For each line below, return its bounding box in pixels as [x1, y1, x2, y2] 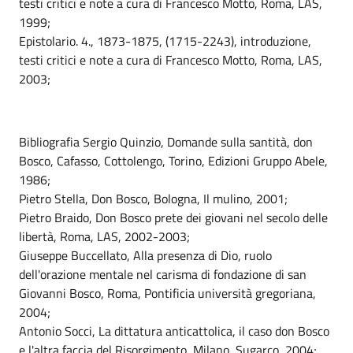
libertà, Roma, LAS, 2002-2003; [19, 227, 190, 246]
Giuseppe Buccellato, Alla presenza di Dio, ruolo [19, 246, 272, 265]
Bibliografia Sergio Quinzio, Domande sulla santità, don [19, 132, 313, 151]
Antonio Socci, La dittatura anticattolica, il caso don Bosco [19, 321, 329, 340]
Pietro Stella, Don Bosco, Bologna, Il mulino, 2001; [19, 189, 288, 208]
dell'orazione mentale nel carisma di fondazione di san [19, 265, 307, 284]
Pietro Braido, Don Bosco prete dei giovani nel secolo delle [19, 208, 328, 227]
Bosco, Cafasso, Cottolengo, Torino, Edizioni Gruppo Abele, [19, 151, 328, 170]
